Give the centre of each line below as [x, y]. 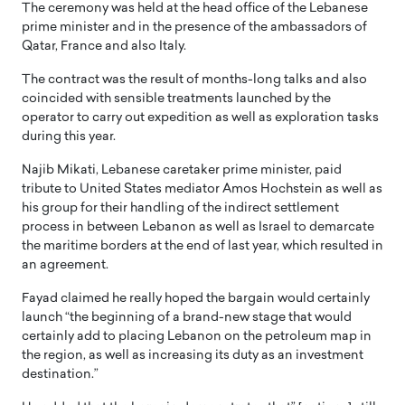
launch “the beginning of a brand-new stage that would [187, 317]
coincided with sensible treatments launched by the [176, 99]
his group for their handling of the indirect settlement [180, 208]
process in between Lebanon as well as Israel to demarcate [198, 227]
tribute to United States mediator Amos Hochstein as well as [202, 189]
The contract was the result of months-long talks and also [194, 80]
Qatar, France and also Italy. [104, 46]
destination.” [60, 374]
